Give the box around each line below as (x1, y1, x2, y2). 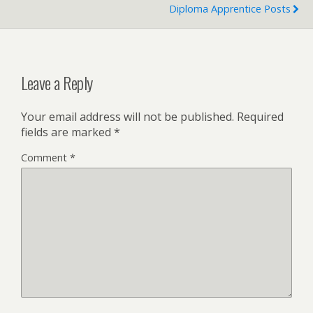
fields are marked (21, 124, 114, 140)
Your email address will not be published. (21, 109, 234, 125)
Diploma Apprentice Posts (169, 1, 291, 15)
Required (237, 109, 284, 125)
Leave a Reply (21, 70, 93, 96)
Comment (21, 151, 70, 165)
